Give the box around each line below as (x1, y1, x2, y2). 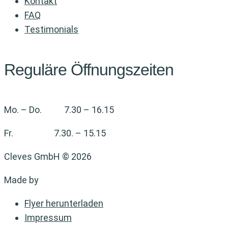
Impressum (24, 212, 72, 223)
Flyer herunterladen (24, 197, 103, 209)
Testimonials (24, 24, 78, 35)
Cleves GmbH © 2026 (4, 151, 92, 162)
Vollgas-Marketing (41, 174, 115, 185)
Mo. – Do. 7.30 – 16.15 (4, 104, 114, 115)
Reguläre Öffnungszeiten (4, 60, 174, 79)
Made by (4, 174, 41, 185)
